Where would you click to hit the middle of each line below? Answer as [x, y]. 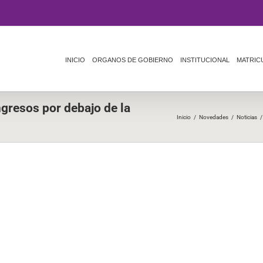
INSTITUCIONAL [205, 60]
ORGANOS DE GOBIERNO [133, 60]
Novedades [214, 117]
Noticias [247, 117]
